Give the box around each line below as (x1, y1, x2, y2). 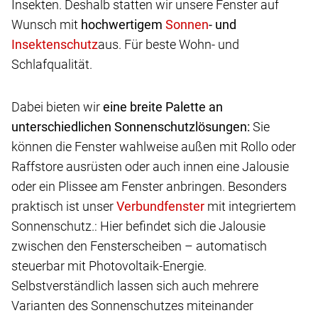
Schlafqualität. (11, 57, 92, 72)
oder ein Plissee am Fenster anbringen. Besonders (11, 179, 287, 194)
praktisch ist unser (11, 199, 116, 214)
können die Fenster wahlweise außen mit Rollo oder (11, 139, 296, 155)
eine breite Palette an (103, 99, 223, 115)
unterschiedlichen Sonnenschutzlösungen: (11, 119, 250, 135)
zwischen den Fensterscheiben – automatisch (11, 238, 267, 254)
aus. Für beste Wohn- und (98, 37, 239, 53)
